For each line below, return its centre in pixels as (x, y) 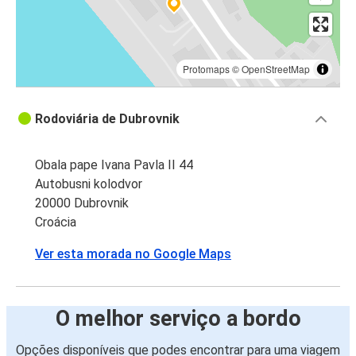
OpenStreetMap (276, 69)
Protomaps (206, 69)
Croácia (56, 222)
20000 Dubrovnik (82, 203)
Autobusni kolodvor (89, 184)
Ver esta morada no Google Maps (133, 254)
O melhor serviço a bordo (178, 319)
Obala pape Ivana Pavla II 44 (114, 165)
